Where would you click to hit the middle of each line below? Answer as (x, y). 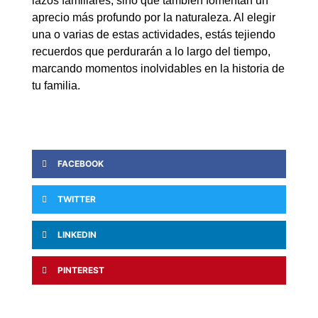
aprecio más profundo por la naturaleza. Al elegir (153, 17)
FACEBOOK (80, 164)
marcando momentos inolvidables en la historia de (158, 68)
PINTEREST (81, 270)
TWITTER (76, 199)
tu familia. (56, 85)
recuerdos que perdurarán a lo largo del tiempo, (151, 51)
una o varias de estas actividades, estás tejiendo (153, 34)
